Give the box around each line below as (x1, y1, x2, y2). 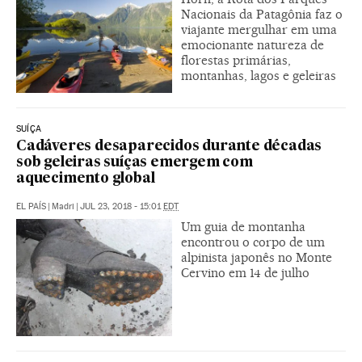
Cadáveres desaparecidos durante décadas (16, 140, 322, 154)
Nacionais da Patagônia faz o (181, 6, 343, 23)
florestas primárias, (181, 53, 291, 69)
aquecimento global (16, 172, 155, 187)
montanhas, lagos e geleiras (181, 68, 336, 84)
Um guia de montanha (181, 219, 305, 235)
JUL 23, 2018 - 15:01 (80, 201, 163, 213)
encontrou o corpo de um (181, 234, 325, 250)
